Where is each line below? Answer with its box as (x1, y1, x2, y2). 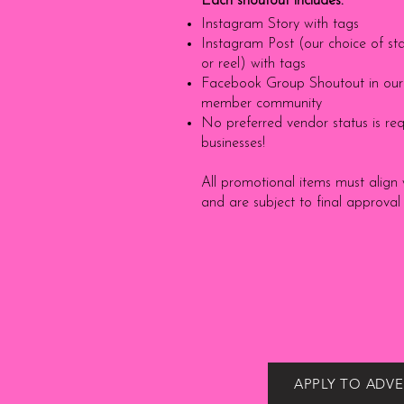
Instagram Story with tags (201, 17, 359, 32)
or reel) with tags (201, 57, 306, 71)
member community (201, 96, 322, 111)
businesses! (201, 136, 265, 151)
